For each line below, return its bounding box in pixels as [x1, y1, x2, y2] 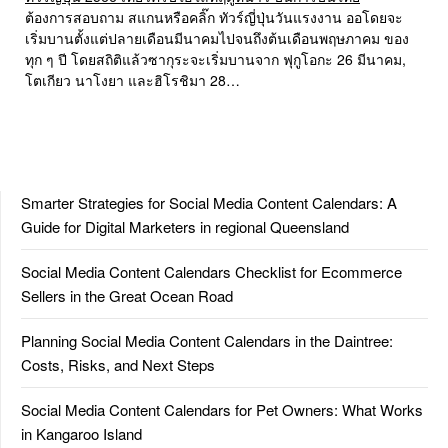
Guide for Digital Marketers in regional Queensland [21, 216, 349, 238]
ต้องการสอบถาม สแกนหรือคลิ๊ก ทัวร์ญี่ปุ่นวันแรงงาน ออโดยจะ [25, 7, 403, 28]
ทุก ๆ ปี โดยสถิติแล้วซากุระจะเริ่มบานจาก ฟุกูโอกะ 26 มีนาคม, [25, 49, 406, 70]
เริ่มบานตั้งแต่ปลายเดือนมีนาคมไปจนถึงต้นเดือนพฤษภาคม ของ [25, 28, 409, 49]
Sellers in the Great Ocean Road [21, 285, 233, 307]
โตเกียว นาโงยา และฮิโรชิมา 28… [25, 70, 240, 91]
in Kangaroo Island [21, 423, 142, 445]
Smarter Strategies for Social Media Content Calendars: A [21, 192, 397, 214]
